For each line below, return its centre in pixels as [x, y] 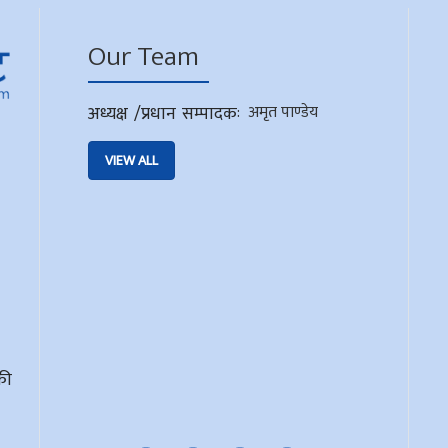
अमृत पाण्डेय [283, 112]
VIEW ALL [132, 160]
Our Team [144, 56]
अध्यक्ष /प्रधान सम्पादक [163, 113]
